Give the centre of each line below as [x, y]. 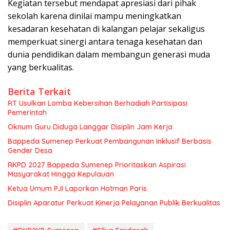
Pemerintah [27, 113]
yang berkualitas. [41, 68]
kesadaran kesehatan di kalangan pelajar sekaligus [106, 29]
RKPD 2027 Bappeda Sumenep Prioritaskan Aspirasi [97, 165]
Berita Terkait [39, 92]
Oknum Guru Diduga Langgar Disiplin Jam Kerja [90, 127]
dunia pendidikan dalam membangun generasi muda [109, 55]
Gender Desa [30, 151]
